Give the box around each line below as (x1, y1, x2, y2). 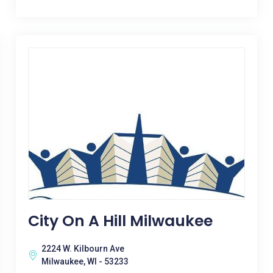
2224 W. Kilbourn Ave (41, 244, 124, 253)
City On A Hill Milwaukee (27, 210, 213, 232)
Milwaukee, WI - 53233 (41, 257, 129, 266)
